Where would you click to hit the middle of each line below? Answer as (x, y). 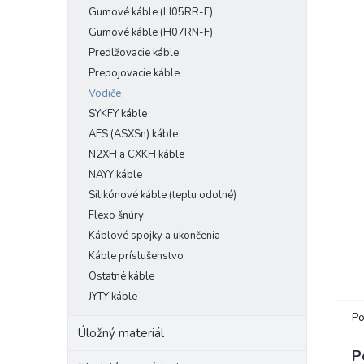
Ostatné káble (121, 276)
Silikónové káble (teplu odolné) (162, 195)
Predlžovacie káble (134, 53)
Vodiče (105, 93)
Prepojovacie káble (134, 73)
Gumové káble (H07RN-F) (151, 32)
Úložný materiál (121, 333)
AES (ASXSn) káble (133, 134)
